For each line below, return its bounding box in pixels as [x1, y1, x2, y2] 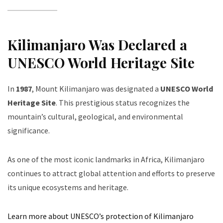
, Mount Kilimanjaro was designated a [32, 83, 160, 94]
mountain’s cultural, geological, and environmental [7, 111, 183, 121]
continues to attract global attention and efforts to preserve [7, 168, 215, 178]
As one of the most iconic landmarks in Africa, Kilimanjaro [7, 154, 205, 164]
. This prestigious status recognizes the [56, 97, 190, 108]
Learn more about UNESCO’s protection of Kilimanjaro [7, 211, 194, 221]
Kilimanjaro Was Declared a [7, 35, 187, 54]
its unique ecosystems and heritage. [7, 182, 128, 192]
